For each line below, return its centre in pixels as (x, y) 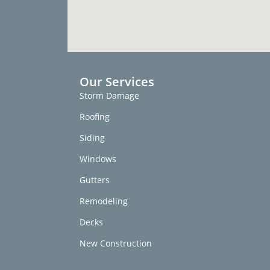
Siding (92, 137)
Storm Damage (109, 95)
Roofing (95, 116)
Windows (98, 159)
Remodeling (104, 201)
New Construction (116, 243)
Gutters (95, 180)
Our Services (117, 81)
